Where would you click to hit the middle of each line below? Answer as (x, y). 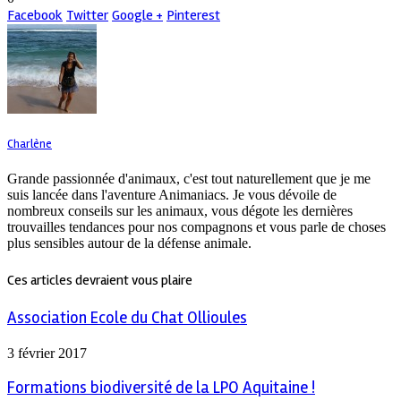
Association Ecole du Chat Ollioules (127, 318)
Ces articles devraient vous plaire (100, 280)
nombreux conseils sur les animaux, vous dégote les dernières (180, 211)
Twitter (87, 16)
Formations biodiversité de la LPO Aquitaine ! (161, 388)
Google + (137, 16)
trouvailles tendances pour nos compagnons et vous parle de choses (196, 227)
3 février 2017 (47, 353)
